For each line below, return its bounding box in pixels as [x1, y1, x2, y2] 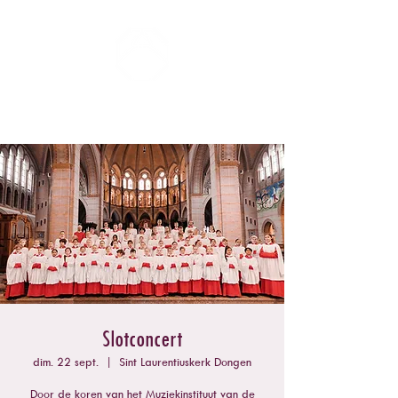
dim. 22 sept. [33, 354, 99, 369]
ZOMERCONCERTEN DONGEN [59, 92, 213, 114]
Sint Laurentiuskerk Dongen [119, 354, 251, 369]
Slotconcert [102, 323, 182, 352]
